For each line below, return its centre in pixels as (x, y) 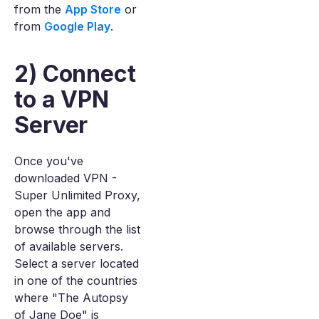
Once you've (49, 161)
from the (40, 9)
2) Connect (75, 74)
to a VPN (62, 99)
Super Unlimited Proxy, (77, 195)
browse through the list (77, 229)
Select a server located (77, 263)
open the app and (62, 212)
